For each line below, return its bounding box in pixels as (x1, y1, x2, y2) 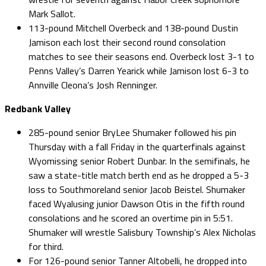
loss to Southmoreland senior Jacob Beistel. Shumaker (28, 182, 245, 197)
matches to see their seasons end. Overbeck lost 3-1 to (28, 49, 254, 64)
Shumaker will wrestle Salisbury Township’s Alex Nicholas (28, 224, 256, 239)
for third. (28, 239, 64, 254)
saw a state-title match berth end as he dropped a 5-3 (28, 167, 249, 182)
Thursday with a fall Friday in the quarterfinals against (28, 139, 246, 154)
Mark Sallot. (28, 6, 75, 21)
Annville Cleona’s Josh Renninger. (28, 77, 157, 92)
